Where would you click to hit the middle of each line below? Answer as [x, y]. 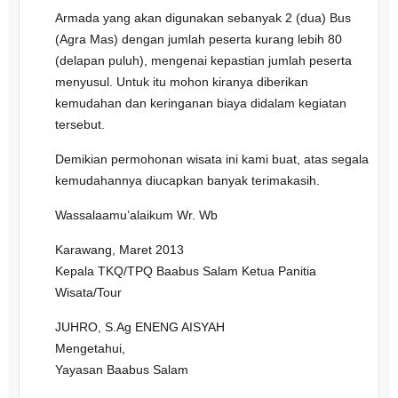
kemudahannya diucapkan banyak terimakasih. [187, 180]
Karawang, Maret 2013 [119, 249]
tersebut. [80, 124]
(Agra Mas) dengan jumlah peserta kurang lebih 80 [198, 39]
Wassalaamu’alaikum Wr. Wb [136, 215]
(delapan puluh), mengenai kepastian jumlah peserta [203, 60]
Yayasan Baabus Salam [121, 369]
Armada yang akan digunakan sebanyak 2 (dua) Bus [203, 17]
